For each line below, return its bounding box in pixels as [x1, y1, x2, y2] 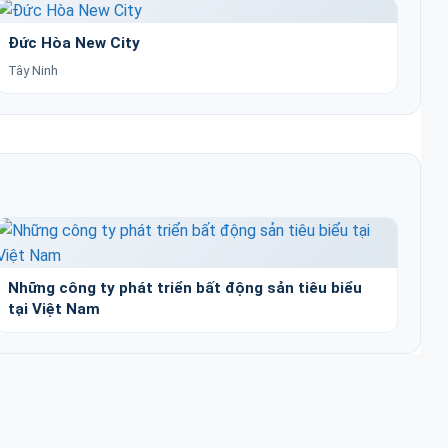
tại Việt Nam [8, 299, 101, 318]
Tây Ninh [8, 62, 59, 78]
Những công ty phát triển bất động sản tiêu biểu [8, 278, 363, 297]
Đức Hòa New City [8, 33, 141, 52]
